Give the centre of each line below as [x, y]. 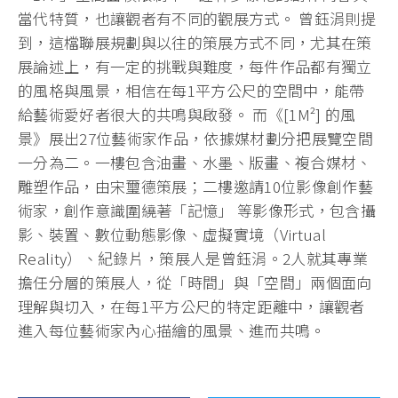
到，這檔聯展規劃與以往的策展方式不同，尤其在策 [195, 43]
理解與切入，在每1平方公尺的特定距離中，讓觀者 [191, 306]
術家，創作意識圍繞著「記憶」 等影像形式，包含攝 [197, 211]
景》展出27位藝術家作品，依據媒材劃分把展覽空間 [196, 139]
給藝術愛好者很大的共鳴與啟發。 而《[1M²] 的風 [187, 115]
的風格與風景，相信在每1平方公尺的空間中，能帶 [191, 91]
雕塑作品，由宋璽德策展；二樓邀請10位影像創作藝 [196, 187]
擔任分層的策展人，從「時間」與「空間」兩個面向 [195, 283]
